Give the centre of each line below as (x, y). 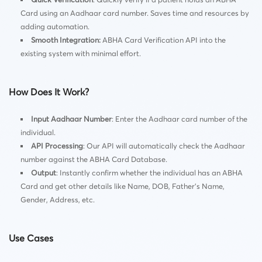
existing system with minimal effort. (81, 53)
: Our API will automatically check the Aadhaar (164, 145)
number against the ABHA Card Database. (94, 159)
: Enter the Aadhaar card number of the (179, 118)
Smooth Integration (65, 39)
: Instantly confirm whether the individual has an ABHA (149, 172)
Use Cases (31, 238)
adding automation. (55, 26)
